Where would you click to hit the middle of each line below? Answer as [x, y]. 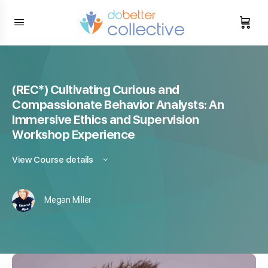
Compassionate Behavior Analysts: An [118, 105]
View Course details [54, 160]
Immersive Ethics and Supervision [106, 120]
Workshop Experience [74, 135]
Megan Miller [68, 200]
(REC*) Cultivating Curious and [96, 90]
